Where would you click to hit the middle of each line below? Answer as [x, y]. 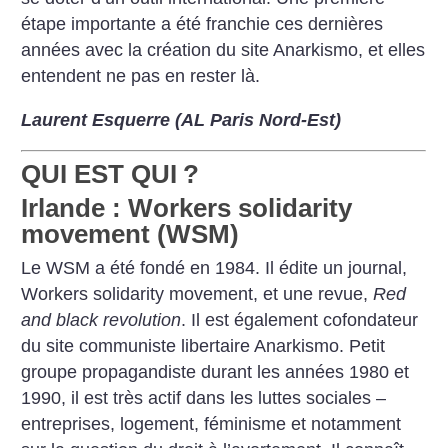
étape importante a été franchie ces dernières [202, 24]
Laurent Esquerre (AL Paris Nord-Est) [181, 119]
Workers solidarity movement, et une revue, [197, 293]
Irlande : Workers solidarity [187, 207]
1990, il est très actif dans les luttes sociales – [204, 397]
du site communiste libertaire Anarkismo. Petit [203, 345]
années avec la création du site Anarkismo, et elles [223, 50]
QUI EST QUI [99, 174]
